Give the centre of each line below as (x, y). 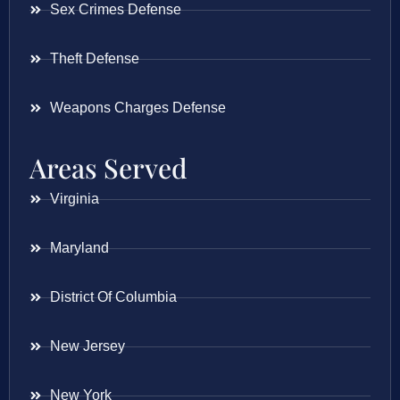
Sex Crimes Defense (115, 10)
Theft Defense (94, 59)
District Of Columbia (113, 297)
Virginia (74, 199)
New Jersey (87, 346)
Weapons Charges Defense (137, 108)
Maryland (79, 248)
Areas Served (108, 168)
